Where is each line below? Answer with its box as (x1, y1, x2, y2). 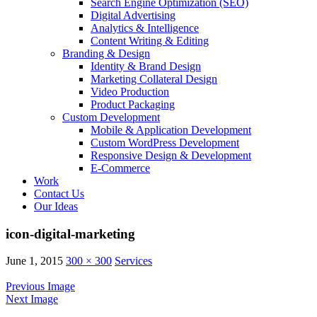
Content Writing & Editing (91, 34, 209, 47)
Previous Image (6, 280, 75, 293)
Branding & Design (62, 47, 150, 59)
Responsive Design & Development (91, 149, 251, 161)
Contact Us (34, 187, 84, 200)
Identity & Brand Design (91, 59, 201, 72)
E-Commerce (91, 161, 150, 174)
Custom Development (62, 110, 160, 123)
